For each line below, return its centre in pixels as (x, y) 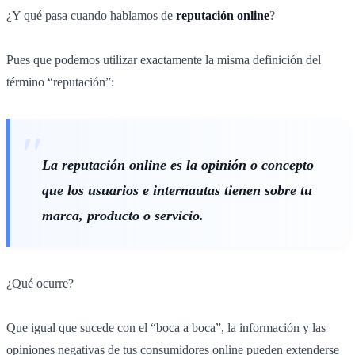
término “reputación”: (60, 82)
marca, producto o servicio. (123, 215)
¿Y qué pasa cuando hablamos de (91, 15)
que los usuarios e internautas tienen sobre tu (177, 190)
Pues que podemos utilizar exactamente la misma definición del (164, 59)
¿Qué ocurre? (40, 283)
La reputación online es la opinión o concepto (178, 164)
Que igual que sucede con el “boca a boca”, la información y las (166, 327)
